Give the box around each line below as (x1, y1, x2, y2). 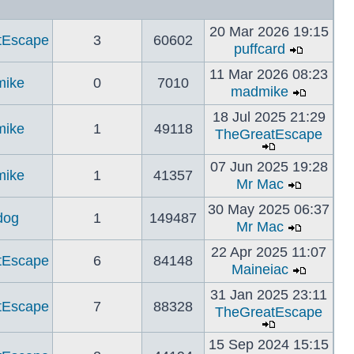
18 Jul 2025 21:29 (212, 109, 326, 125)
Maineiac (231, 262, 288, 277)
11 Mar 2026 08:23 (209, 66, 328, 82)
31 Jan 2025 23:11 (210, 287, 327, 303)
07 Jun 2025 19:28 (209, 159, 328, 175)
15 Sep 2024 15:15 (209, 337, 329, 352)
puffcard (234, 41, 285, 57)
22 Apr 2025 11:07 (211, 244, 326, 260)
